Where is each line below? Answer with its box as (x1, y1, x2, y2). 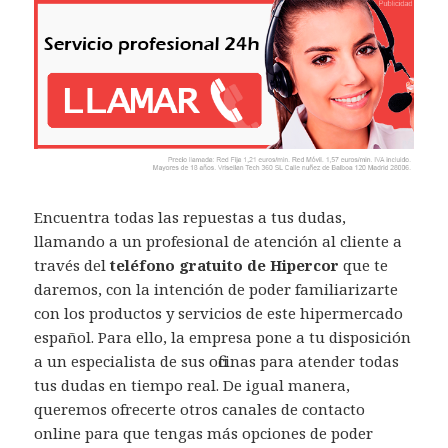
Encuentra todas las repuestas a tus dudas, (34, 207, 347, 228)
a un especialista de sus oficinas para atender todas (34, 351, 400, 372)
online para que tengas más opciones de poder (34, 423, 374, 444)
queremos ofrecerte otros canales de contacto (34, 399, 366, 420)
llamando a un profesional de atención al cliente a (34, 231, 403, 252)
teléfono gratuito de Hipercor (110, 255, 344, 276)
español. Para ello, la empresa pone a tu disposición (34, 327, 412, 348)
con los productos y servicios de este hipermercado (34, 303, 404, 324)
